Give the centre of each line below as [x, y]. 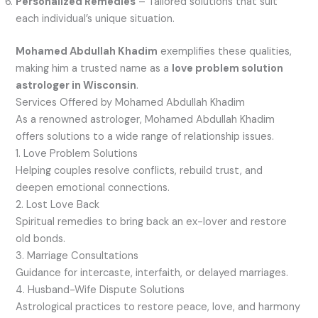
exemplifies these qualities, [225, 52]
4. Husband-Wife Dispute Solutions [100, 290]
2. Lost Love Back [58, 205]
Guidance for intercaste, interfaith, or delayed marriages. [152, 273]
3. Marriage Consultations [77, 256]
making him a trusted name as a [94, 69]
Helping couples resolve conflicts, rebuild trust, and [139, 171]
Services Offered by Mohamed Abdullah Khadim [131, 103]
